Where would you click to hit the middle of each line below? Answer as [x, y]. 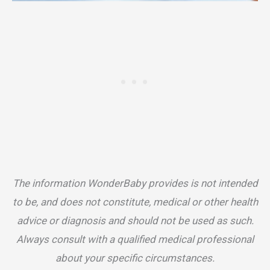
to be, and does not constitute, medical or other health [135, 202]
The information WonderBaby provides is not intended [135, 184]
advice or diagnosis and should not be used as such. [135, 221]
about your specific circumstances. [135, 258]
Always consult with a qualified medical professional [135, 240]
